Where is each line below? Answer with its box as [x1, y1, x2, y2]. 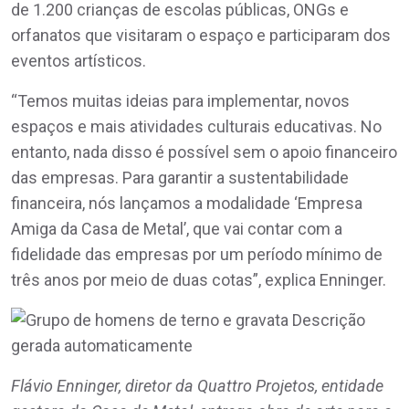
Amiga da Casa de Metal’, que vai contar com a [11, 218, 342, 238]
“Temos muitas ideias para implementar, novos [11, 90, 350, 110]
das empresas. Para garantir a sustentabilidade [11, 167, 349, 187]
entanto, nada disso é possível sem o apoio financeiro [11, 142, 397, 162]
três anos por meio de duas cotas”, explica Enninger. [11, 269, 386, 289]
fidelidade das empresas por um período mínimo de [11, 244, 383, 264]
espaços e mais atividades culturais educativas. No [11, 116, 382, 136]
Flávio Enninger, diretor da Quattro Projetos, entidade [11, 375, 383, 395]
